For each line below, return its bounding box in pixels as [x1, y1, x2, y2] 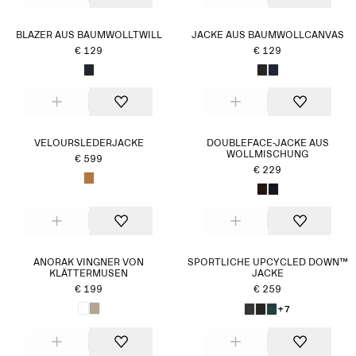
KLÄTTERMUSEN [49, 269, 128, 279]
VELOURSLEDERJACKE [33, 139, 144, 149]
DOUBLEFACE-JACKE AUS [206, 139, 329, 149]
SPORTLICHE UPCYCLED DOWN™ [187, 258, 348, 268]
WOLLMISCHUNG [226, 150, 308, 160]
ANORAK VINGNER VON [33, 258, 144, 268]
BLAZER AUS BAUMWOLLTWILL [15, 31, 162, 41]
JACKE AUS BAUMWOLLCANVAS [191, 31, 344, 41]
